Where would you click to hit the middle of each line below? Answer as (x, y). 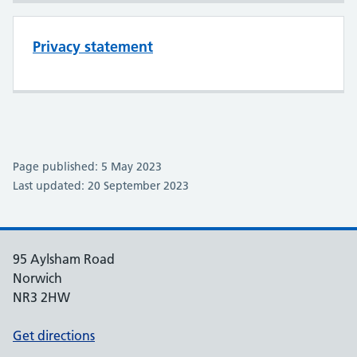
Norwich (37, 278)
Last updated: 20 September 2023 (101, 186)
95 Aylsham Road (64, 259)
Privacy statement (93, 47)
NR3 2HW (41, 297)
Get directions (54, 335)
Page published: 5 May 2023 (87, 167)
